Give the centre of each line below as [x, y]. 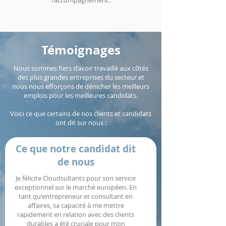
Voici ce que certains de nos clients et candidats [81, 114]
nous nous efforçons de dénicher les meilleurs [81, 86]
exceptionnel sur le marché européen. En [76, 187]
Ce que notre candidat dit [76, 149]
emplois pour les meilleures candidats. [81, 95]
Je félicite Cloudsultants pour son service [76, 178]
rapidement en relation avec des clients [76, 214]
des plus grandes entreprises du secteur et [81, 77]
